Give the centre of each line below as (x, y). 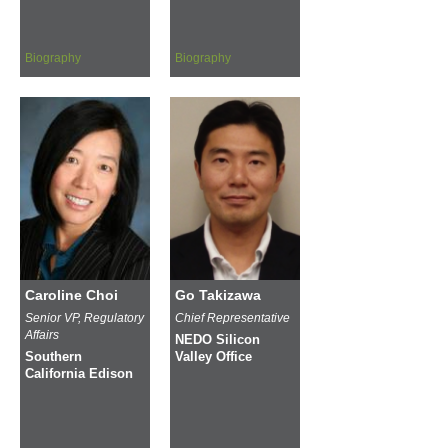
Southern (53, 356)
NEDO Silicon (217, 339)
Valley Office (213, 356)
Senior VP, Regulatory (84, 317)
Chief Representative (232, 317)
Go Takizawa (218, 294)
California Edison (79, 373)
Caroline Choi (71, 294)
